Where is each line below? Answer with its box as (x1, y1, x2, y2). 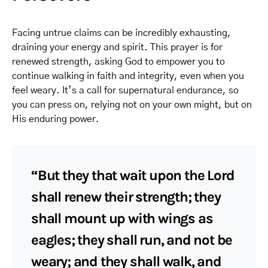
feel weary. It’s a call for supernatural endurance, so (12, 86, 239, 95)
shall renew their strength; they (31, 188, 221, 205)
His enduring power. (12, 114, 99, 124)
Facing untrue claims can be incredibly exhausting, (12, 28, 231, 38)
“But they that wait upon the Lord (31, 167, 234, 184)
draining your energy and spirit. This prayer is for (12, 42, 223, 52)
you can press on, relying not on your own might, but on (12, 100, 252, 109)
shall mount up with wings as (31, 210, 213, 227)
